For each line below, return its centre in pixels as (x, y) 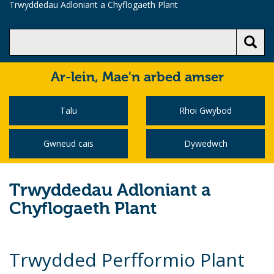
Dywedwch (206, 143)
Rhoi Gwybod (206, 110)
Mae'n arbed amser (163, 78)
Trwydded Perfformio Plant (127, 260)
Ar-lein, (76, 78)
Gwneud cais (68, 143)
